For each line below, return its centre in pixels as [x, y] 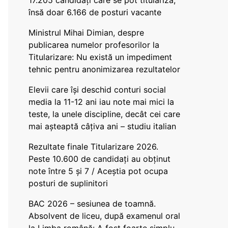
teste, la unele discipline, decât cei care [104, 114]
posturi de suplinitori [68, 183]
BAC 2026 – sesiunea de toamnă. [92, 204]
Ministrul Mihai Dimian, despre [86, 33]
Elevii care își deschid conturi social [97, 90]
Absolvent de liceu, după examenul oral [104, 216]
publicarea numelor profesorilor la [94, 45]
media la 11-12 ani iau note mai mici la [101, 102]
